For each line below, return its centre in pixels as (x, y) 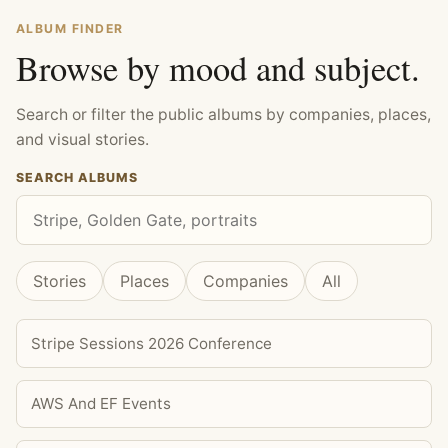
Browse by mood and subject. (218, 68)
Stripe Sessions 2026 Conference (152, 343)
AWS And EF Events (101, 404)
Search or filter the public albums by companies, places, (223, 115)
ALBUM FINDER (70, 29)
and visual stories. (82, 140)
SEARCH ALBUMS (77, 178)
